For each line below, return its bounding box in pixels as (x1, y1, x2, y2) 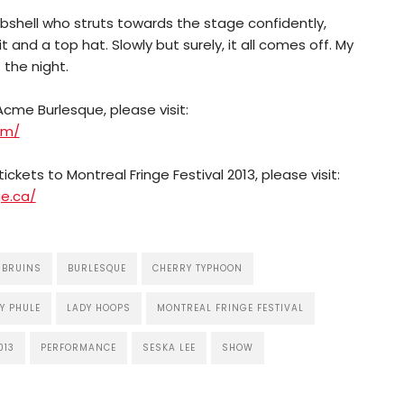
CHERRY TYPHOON (151, 261, 243, 275)
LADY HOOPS (66, 300, 131, 315)
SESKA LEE (142, 340, 196, 354)
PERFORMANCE (40, 340, 116, 354)
